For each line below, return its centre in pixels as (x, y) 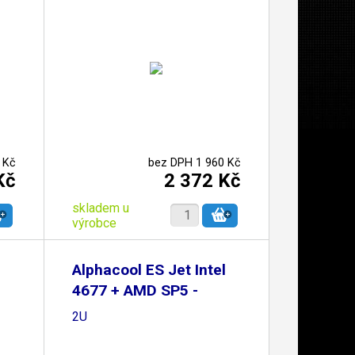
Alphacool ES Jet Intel (149, 270)
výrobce (94, 223)
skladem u (100, 208)
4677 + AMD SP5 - (135, 290)
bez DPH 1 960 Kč (194, 162)
